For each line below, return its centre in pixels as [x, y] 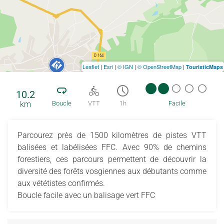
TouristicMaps [204, 66]
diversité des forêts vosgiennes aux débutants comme [112, 171]
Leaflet [91, 66]
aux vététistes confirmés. [61, 183]
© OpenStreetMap [159, 66]
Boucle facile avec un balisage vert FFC [86, 195]
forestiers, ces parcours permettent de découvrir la [112, 159]
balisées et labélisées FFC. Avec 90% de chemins [112, 147]
